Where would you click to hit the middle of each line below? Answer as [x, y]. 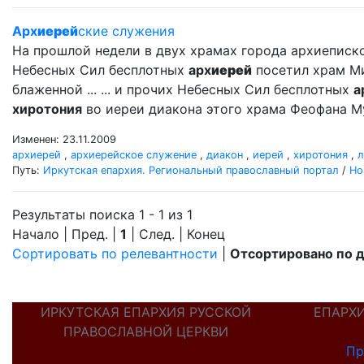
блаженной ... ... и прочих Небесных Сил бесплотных [183, 89]
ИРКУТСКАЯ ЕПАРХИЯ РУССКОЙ [145, 312]
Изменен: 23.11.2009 [64, 139]
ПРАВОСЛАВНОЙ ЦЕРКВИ [145, 331]
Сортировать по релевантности [115, 253]
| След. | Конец [176, 234]
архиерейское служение [134, 155]
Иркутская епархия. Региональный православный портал [191, 170]
